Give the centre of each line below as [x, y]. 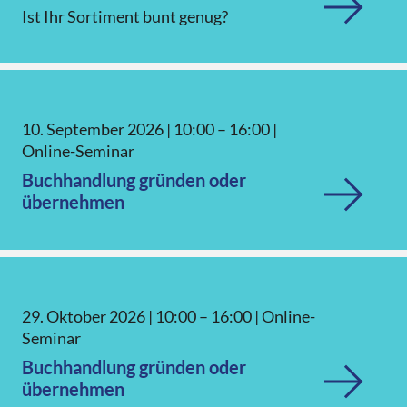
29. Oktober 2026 [84, 316]
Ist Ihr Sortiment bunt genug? [125, 16]
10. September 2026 [93, 129]
